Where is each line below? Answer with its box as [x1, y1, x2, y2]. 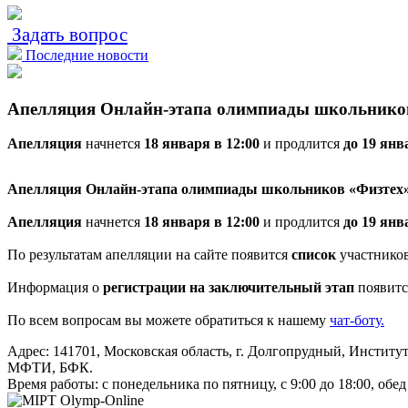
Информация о [7, 280, 103, 296]
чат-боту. [330, 312, 384, 329]
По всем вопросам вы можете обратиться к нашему [7, 312, 330, 329]
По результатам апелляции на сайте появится [7, 247, 291, 263]
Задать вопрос [7, 24, 127, 45]
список [291, 247, 336, 263]
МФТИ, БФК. [7, 360, 93, 376]
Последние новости [25, 47, 148, 63]
